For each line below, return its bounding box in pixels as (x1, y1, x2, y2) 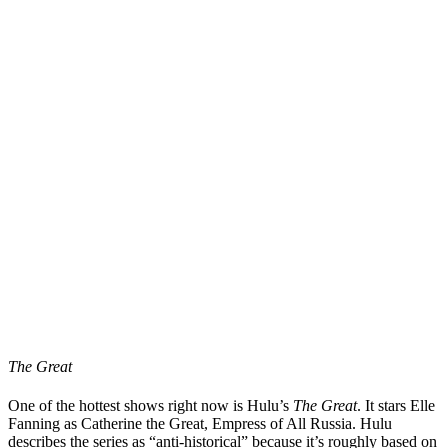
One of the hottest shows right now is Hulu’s (8, 397, 293, 415)
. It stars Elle (357, 397, 435, 415)
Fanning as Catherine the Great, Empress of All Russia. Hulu (8, 415, 392, 433)
